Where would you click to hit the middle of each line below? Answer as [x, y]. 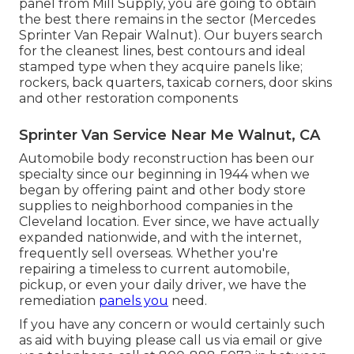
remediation [59, 300]
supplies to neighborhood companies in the [156, 205]
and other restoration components [128, 98]
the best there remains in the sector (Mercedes [167, 19]
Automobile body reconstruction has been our [167, 158]
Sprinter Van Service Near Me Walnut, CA [169, 135]
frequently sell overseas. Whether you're [149, 253]
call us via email [228, 340]
